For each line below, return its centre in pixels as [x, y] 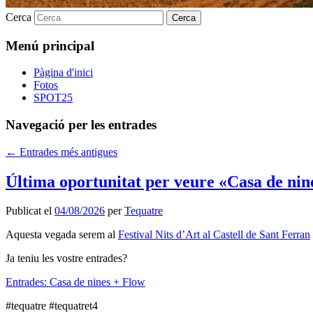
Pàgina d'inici [63, 73]
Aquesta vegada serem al [62, 235]
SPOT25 [53, 98]
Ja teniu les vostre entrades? [66, 259]
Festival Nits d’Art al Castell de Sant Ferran [214, 235]
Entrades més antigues [67, 152]
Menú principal [50, 45]
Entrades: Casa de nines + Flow [75, 282]
